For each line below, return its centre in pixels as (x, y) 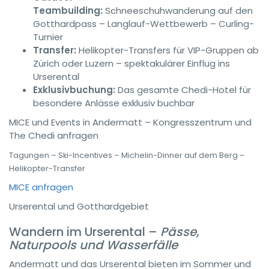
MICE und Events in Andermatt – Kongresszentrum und (130, 122)
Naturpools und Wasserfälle (93, 245)
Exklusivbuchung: (74, 90)
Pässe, (180, 232)
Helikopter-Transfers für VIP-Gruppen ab (168, 50)
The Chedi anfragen (54, 135)
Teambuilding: (68, 11)
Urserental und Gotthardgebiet (79, 206)
